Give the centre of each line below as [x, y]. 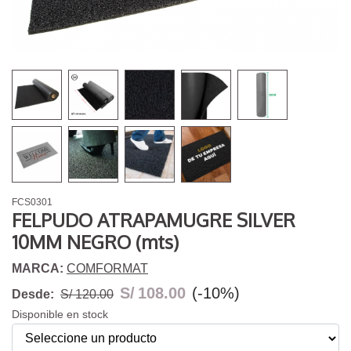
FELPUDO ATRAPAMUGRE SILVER [154, 220]
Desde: [33, 295]
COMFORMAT [107, 269]
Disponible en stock [60, 315]
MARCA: [39, 269]
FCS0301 [32, 203]
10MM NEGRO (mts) [95, 242]
